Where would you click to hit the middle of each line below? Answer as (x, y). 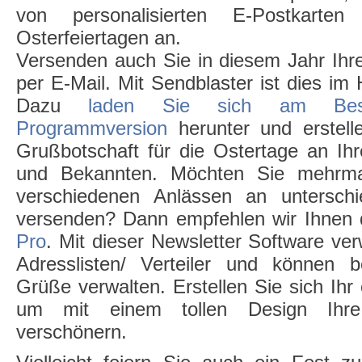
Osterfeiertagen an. (99, 38)
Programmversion (92, 128)
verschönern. (72, 332)
